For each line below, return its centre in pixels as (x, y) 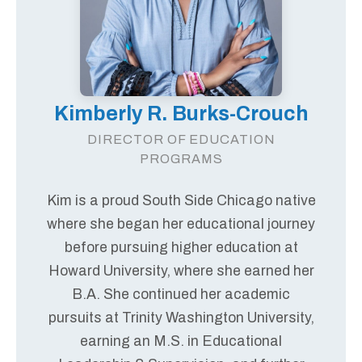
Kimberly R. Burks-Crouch (181, 113)
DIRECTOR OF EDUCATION (181, 139)
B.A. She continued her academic (181, 294)
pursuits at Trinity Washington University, (181, 318)
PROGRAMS (181, 158)
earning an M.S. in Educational (181, 341)
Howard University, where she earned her (181, 271)
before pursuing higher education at (181, 247)
